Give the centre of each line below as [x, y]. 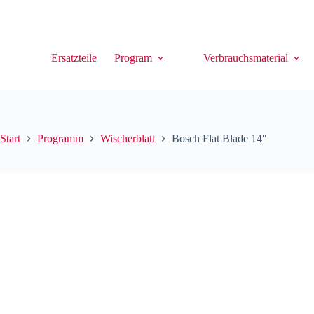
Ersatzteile [74, 58]
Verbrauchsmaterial [245, 58]
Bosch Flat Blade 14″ [219, 139]
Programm [60, 139]
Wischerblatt [128, 139]
